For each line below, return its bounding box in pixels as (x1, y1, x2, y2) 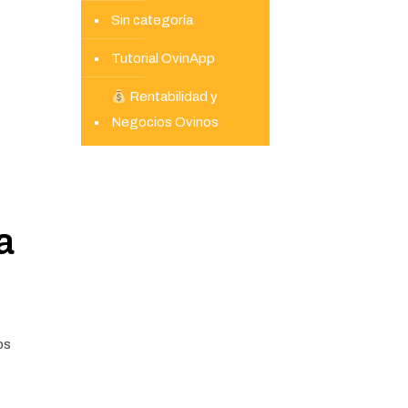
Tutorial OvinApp (110, 51, 215, 66)
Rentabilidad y (126, 89, 218, 104)
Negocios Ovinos (110, 115, 219, 129)
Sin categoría (110, 13, 193, 27)
